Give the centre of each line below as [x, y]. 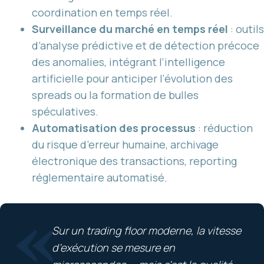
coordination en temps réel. [102, 12]
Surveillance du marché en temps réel [130, 29]
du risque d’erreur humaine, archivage [125, 144]
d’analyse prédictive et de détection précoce [146, 45]
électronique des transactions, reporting [134, 161]
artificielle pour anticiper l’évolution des [132, 78]
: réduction [224, 128]
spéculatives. [65, 111]
